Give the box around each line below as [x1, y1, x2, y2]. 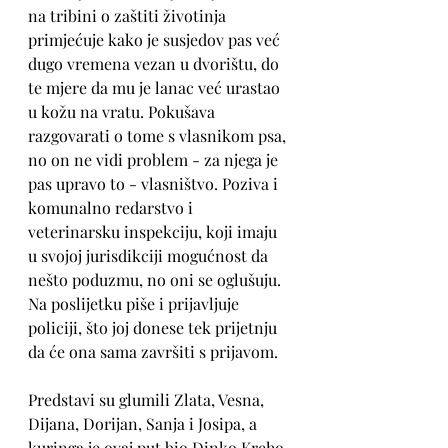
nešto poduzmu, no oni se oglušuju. [28, 269, 285, 290]
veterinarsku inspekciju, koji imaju [28, 221, 281, 242]
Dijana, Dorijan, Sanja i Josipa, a [28, 413, 261, 434]
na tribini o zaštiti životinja [28, 5, 230, 26]
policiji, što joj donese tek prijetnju [28, 317, 281, 338]
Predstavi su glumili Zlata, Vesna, [28, 389, 268, 410]
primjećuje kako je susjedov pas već [28, 29, 284, 50]
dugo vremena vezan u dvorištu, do [28, 53, 283, 74]
